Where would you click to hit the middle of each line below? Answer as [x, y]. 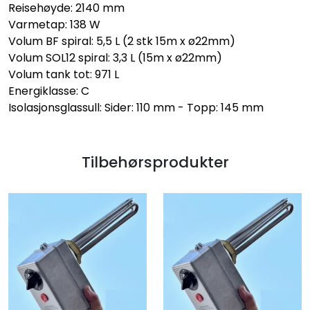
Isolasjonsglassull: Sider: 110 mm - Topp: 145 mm [136, 108]
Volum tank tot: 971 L [64, 75]
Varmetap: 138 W [54, 25]
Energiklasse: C [49, 91]
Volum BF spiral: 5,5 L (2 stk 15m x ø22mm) [122, 42]
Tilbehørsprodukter [155, 163]
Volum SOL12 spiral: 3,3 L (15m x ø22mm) [115, 58]
